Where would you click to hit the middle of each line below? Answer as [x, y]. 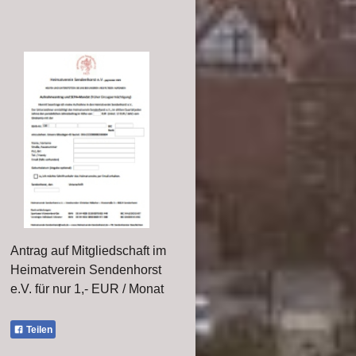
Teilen [39, 330]
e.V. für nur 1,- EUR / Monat [87, 289]
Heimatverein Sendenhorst [86, 270]
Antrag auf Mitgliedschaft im [89, 251]
